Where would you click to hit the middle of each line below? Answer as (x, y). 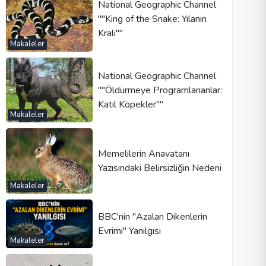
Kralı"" (110, 34)
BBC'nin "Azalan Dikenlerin (152, 216)
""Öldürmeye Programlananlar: (160, 90)
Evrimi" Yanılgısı (129, 231)
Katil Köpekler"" (130, 104)
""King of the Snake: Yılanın (152, 19)
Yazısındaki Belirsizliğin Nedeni (159, 168)
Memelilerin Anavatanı (143, 153)
